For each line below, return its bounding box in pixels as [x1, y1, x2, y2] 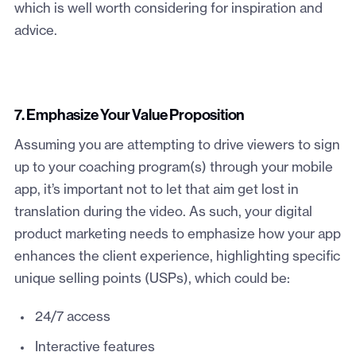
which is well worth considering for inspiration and [14, 2, 323, 16]
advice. [14, 25, 57, 38]
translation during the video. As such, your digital [14, 206, 312, 219]
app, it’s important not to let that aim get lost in [14, 184, 299, 197]
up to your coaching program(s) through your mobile [14, 161, 333, 175]
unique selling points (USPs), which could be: [14, 273, 290, 286]
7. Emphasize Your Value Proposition [14, 109, 246, 124]
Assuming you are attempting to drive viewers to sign [14, 139, 340, 153]
